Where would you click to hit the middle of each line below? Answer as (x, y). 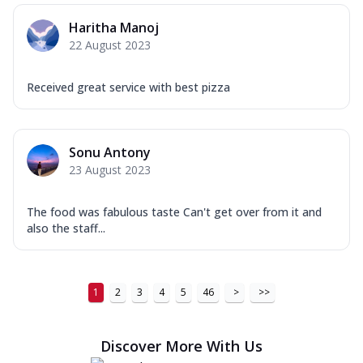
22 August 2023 (110, 45)
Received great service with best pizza (128, 87)
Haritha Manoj (114, 27)
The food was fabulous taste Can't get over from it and (174, 211)
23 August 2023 (110, 169)
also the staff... (66, 228)
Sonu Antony (110, 152)
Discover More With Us (181, 346)
